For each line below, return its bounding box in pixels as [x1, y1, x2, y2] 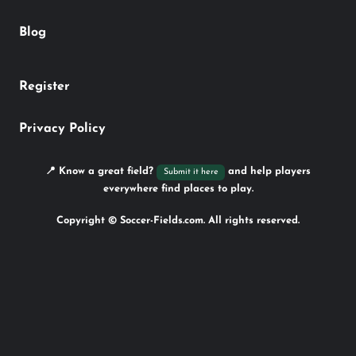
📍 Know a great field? [45, 165, 157, 176]
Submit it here [163, 167, 219, 176]
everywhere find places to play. [103, 183, 253, 194]
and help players [224, 165, 311, 176]
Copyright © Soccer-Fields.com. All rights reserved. [56, 215, 300, 226]
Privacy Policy [19, 122, 106, 135]
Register [19, 80, 70, 94]
